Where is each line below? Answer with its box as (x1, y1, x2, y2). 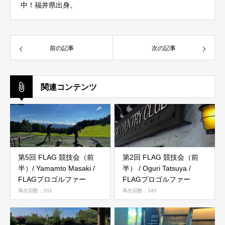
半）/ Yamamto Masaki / (18, 164, 95, 172)
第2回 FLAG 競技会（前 (123, 153, 198, 161)
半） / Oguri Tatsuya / (123, 164, 191, 172)
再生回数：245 (123, 188, 157, 193)
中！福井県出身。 (21, 1, 77, 9)
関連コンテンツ (41, 83, 97, 91)
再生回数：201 (18, 188, 52, 193)
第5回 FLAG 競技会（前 (18, 153, 94, 161)
